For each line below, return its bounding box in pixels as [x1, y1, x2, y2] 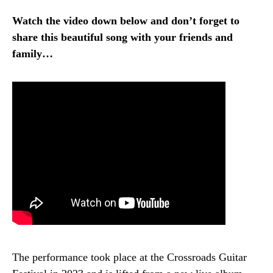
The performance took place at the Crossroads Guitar [12, 250, 247, 263]
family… [12, 47, 53, 60]
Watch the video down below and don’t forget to [12, 14, 239, 27]
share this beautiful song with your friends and [12, 30, 233, 43]
